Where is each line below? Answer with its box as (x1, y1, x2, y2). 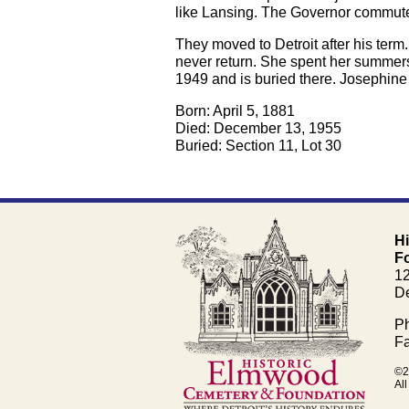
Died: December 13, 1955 (175, 121, 341, 137)
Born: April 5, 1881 (175, 103, 295, 120)
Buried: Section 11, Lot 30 (175, 138, 341, 154)
